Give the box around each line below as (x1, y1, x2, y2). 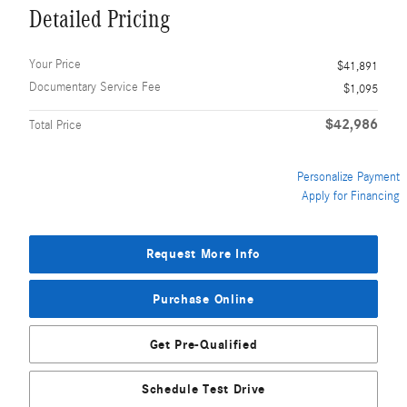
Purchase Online (153, 291, 254, 307)
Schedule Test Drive (141, 381, 266, 397)
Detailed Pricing (29, 5, 170, 33)
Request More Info (146, 246, 261, 263)
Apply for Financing (302, 188, 400, 203)
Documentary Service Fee (29, 79, 161, 94)
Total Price (29, 117, 82, 133)
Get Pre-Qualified (149, 336, 258, 352)
